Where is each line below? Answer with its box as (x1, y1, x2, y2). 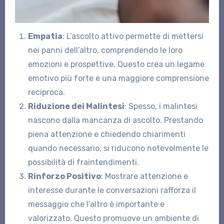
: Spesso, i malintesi (124, 101, 197, 111)
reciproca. (27, 87, 65, 97)
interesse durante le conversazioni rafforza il (27, 185, 196, 195)
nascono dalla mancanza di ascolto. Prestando (27, 115, 203, 125)
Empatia (27, 31, 62, 41)
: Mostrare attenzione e (100, 171, 188, 181)
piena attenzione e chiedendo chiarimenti (27, 129, 185, 139)
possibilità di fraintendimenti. (27, 157, 139, 167)
